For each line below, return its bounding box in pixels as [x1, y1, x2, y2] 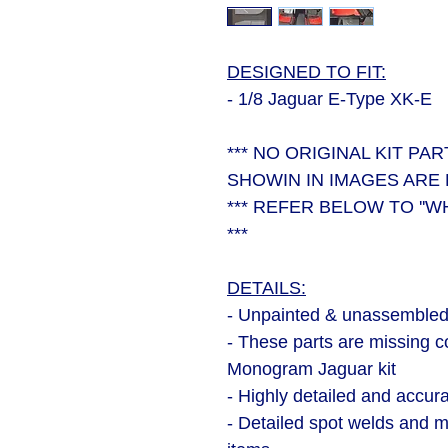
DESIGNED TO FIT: [227, 62, 386, 82]
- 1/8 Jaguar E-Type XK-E [227, 89, 432, 109]
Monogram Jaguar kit [227, 359, 396, 379]
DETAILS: [227, 278, 306, 298]
